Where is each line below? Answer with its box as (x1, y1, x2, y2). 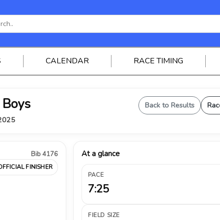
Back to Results (145, 100, 194, 110)
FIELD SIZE (88, 211, 120, 219)
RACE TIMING (133, 55, 183, 66)
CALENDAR (45, 55, 89, 66)
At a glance (82, 149, 120, 159)
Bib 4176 (31, 150, 58, 159)
